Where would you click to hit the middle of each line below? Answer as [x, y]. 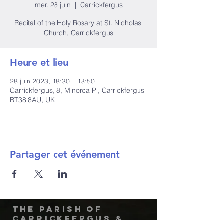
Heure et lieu [39, 62]
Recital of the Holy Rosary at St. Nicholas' [79, 23]
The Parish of [57, 209]
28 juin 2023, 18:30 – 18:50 [52, 81]
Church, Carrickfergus [79, 33]
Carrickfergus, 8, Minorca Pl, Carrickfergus [77, 90]
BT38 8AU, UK [32, 100]
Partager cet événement [65, 154]
